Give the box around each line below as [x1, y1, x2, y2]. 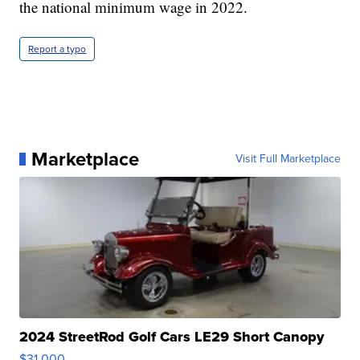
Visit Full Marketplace [235, 149, 341, 167]
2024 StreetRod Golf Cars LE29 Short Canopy [19, 325, 325, 347]
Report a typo [28, 41, 87, 56]
